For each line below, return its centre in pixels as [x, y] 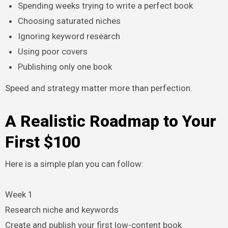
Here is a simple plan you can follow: [74, 164]
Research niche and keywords [62, 209]
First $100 [42, 142]
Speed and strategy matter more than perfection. [98, 88]
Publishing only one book [65, 66]
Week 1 [19, 194]
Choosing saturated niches [69, 21]
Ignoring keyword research [69, 36]
